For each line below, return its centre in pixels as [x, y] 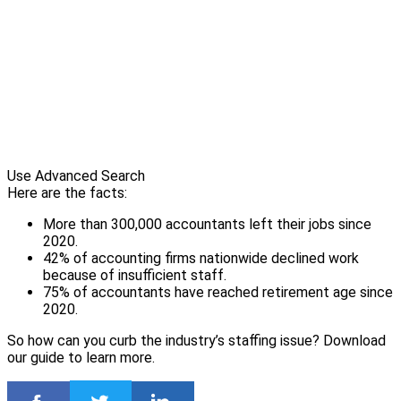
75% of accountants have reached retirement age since [218, 292]
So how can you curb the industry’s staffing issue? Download [196, 341]
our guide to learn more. [83, 358]
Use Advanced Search [76, 176]
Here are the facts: [69, 193]
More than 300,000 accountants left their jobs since [207, 224]
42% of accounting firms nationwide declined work [201, 258]
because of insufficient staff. [137, 275]
